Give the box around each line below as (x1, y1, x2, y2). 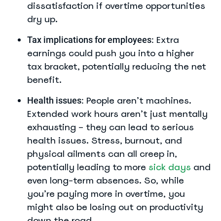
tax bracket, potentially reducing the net (27, 61, 206, 72)
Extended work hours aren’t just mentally (27, 108, 208, 119)
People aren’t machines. (84, 95, 191, 106)
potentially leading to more (27, 161, 148, 173)
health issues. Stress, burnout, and (27, 135, 182, 146)
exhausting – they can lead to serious (27, 121, 194, 133)
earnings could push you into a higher (27, 47, 194, 59)
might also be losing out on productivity (27, 201, 203, 213)
